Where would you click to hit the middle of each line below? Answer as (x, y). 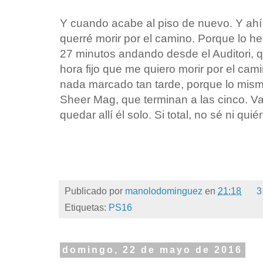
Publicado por (95, 191)
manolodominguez (164, 191)
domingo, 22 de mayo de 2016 (153, 250)
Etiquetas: (87, 208)
